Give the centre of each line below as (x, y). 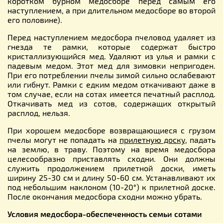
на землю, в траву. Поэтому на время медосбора (111, 149)
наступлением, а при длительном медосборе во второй (111, 10)
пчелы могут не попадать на (63, 139)
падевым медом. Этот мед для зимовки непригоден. (111, 65)
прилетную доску (152, 139)
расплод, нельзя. (39, 112)
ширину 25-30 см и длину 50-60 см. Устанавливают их (111, 177)
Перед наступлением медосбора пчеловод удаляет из (111, 37)
